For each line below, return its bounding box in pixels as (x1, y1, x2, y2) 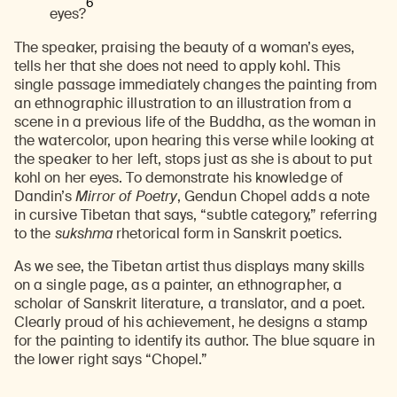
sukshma (54, 223, 113, 243)
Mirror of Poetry (74, 186, 178, 206)
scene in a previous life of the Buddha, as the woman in (14, 112, 377, 131)
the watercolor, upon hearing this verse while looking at (14, 130, 375, 150)
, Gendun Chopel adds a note (177, 186, 370, 206)
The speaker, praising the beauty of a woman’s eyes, (14, 37, 355, 57)
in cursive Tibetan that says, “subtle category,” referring (14, 205, 378, 224)
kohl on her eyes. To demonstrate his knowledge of (14, 167, 343, 187)
